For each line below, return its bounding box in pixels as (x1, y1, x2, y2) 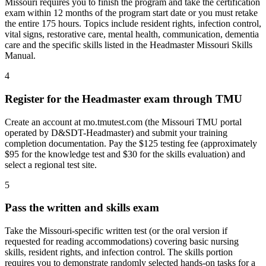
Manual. (5, 50, 36, 61)
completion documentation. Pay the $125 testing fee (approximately (5, 138, 257, 148)
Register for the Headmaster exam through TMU (5, 92, 242, 105)
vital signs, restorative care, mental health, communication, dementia (5, 29, 259, 40)
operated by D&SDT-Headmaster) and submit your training (5, 127, 227, 138)
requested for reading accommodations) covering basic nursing (5, 236, 239, 246)
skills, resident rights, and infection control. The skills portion (5, 246, 233, 257)
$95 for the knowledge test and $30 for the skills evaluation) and (5, 148, 245, 159)
